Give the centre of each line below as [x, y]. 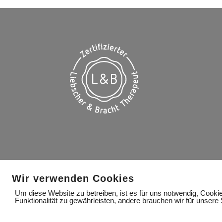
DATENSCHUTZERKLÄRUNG [163, 207]
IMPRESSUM [86, 207]
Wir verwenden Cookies [73, 178]
